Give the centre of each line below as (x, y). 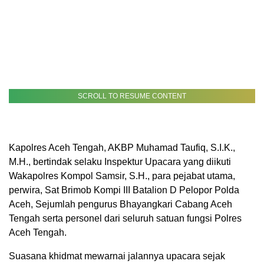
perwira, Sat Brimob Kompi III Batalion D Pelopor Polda (124, 190)
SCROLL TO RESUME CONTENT (132, 96)
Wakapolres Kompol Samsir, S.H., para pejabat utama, (122, 176)
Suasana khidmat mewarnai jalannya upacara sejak (117, 256)
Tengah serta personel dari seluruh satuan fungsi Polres (125, 218)
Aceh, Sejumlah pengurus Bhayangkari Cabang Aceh (121, 204)
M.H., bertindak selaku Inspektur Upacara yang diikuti (120, 161)
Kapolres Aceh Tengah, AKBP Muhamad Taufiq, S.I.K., (122, 147)
